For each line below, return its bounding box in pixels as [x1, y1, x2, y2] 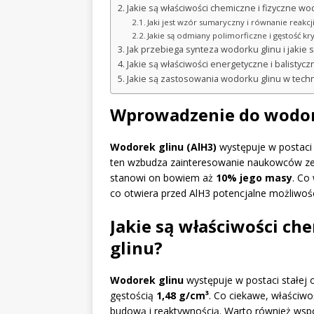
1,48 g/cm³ [156, 289, 209, 303]
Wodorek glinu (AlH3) [110, 140, 217, 154]
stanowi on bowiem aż [110, 171, 216, 185]
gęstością [110, 289, 156, 303]
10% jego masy [216, 171, 292, 185]
